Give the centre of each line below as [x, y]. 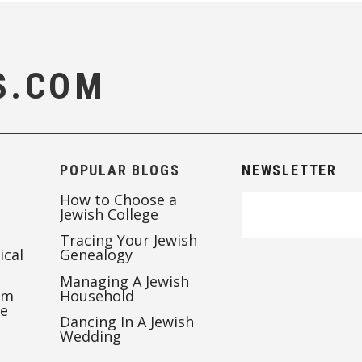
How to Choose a [118, 199]
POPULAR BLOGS [120, 170]
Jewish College [109, 214]
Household [97, 295]
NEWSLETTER [289, 170]
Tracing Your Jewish [128, 240]
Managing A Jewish [124, 281]
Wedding [90, 336]
